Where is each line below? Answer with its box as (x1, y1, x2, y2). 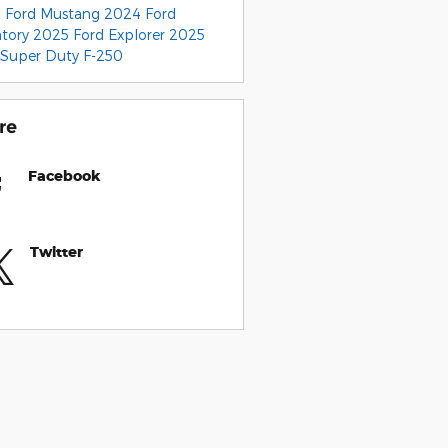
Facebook (27, 166, 101, 184)
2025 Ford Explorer (32, 25, 169, 43)
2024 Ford (103, 4, 176, 22)
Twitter (29, 242, 83, 260)
